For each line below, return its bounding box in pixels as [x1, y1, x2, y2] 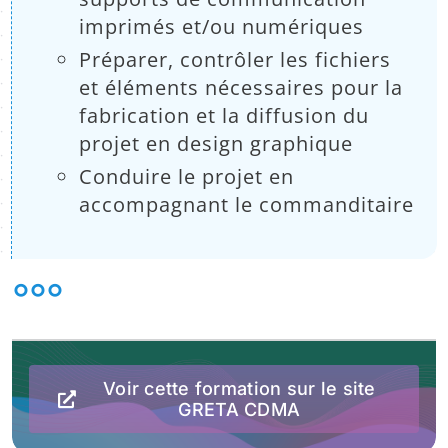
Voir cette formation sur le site [102, 377, 376, 399]
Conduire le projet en [79, 162, 295, 190]
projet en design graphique [79, 129, 354, 157]
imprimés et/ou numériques [79, 12, 365, 40]
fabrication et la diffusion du [79, 101, 370, 129]
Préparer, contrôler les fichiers [79, 45, 392, 73]
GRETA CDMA [178, 398, 301, 420]
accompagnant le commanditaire [79, 190, 415, 218]
